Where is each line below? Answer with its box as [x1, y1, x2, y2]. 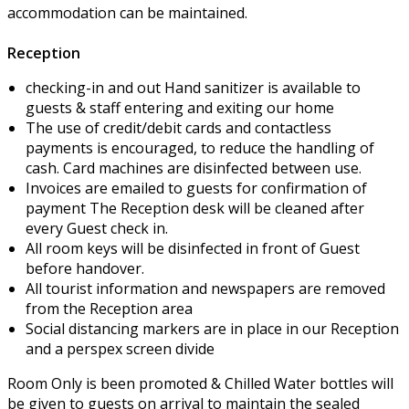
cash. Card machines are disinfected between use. [26, 158, 362, 179]
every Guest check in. [26, 218, 168, 239]
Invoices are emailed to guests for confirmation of [26, 178, 367, 199]
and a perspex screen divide [26, 339, 215, 360]
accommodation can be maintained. [7, 3, 247, 24]
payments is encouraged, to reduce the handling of [26, 138, 374, 159]
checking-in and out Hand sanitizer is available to [26, 78, 361, 99]
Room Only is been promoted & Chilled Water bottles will [7, 373, 393, 394]
